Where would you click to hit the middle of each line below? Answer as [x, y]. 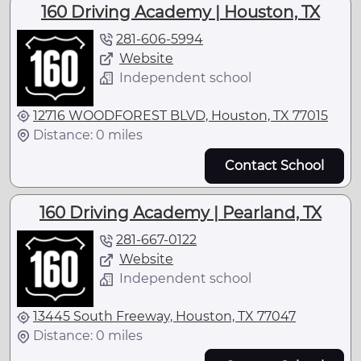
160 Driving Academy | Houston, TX [180, 12]
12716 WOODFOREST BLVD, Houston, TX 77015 [180, 115]
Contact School [274, 165]
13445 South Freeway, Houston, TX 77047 [164, 316]
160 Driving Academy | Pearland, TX [180, 213]
